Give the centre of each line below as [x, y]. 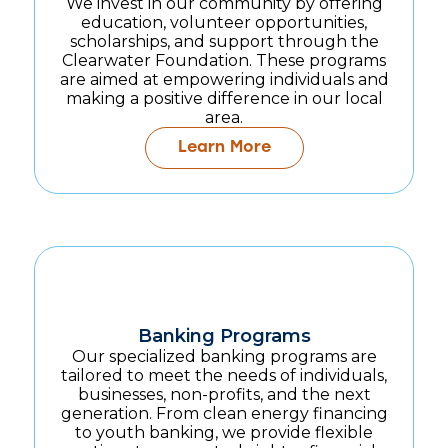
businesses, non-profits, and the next [224, 395]
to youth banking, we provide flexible [224, 433]
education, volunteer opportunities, [224, 23]
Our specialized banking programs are [224, 357]
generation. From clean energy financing [224, 414]
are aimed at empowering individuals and [224, 80]
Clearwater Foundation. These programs [224, 61]
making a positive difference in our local [224, 99]
